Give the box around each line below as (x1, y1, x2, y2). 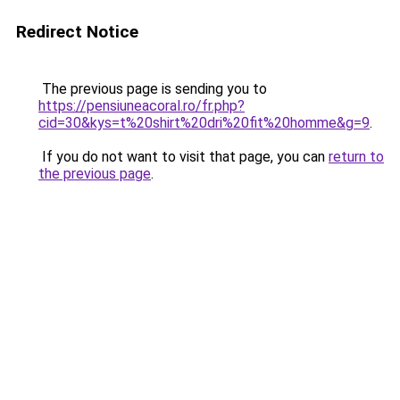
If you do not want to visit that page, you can (38, 148, 329, 165)
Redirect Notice (16, 21, 138, 42)
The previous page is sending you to (38, 80, 267, 97)
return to (329, 148, 384, 165)
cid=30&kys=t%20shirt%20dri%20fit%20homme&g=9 (38, 114, 370, 131)
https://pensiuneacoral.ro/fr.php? (38, 97, 245, 114)
